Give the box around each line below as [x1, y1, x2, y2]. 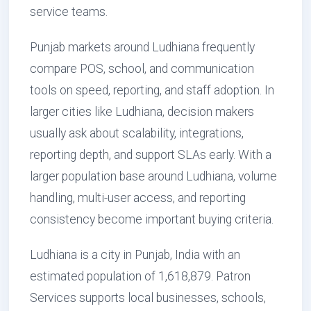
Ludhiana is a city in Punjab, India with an [30, 248, 240, 262]
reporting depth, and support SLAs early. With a [30, 148, 271, 162]
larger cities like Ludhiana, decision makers [30, 105, 254, 119]
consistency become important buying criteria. [30, 212, 274, 226]
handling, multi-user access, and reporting [30, 191, 246, 205]
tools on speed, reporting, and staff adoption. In [30, 83, 274, 97]
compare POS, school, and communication [30, 62, 254, 76]
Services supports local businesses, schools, [30, 291, 266, 305]
